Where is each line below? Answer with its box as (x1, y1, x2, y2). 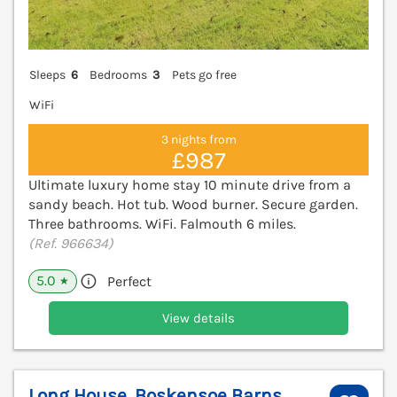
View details (162, 309, 235, 326)
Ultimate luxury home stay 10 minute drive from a (28, 176, 351, 193)
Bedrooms (90, 67, 148, 83)
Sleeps (29, 67, 66, 83)
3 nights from (160, 131, 237, 147)
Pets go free (171, 67, 237, 83)
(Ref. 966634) (28, 235, 113, 252)
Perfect (107, 273, 152, 290)
